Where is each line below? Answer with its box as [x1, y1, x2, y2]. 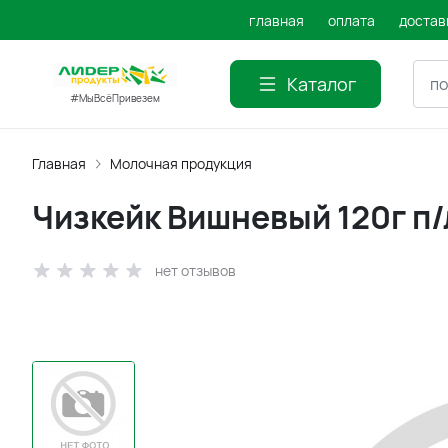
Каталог [287, 72, 356, 96]
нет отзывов [155, 261, 236, 280]
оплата [328, 10, 376, 30]
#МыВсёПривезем [70, 91, 160, 106]
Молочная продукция [110, 154, 252, 173]
